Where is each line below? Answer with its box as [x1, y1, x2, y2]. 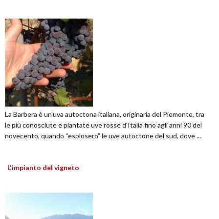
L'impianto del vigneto [7, 163, 79, 172]
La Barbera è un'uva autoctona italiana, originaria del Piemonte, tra [5, 110, 204, 119]
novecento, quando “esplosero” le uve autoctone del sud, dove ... [5, 131, 201, 140]
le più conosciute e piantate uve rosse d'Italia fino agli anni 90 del [5, 121, 202, 130]
